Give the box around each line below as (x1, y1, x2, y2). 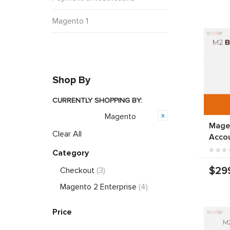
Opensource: (61, 113, 100, 121)
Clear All (52, 128, 82, 139)
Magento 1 (52, 15, 88, 26)
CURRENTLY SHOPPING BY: (52, 95, 142, 105)
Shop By (52, 73, 90, 86)
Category (52, 147, 89, 158)
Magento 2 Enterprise (60, 181, 139, 192)
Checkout (60, 165, 97, 176)
